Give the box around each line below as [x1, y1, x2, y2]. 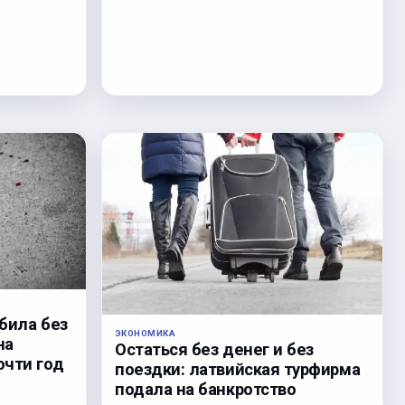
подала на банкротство [115, 379, 297, 399]
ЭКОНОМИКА [115, 327, 176, 338]
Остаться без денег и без [115, 339, 314, 359]
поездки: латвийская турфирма [115, 359, 361, 379]
